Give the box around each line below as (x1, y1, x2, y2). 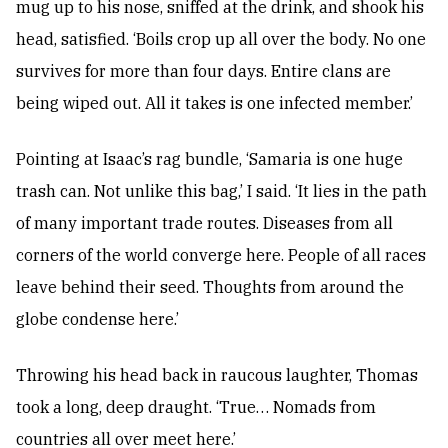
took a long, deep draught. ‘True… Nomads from (16, 397, 376, 418)
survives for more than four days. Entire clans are (16, 61, 391, 82)
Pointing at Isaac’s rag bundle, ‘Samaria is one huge (16, 149, 403, 170)
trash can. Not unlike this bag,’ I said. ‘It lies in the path (16, 181, 427, 202)
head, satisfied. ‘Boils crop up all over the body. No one (16, 29, 426, 50)
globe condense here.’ (16, 309, 179, 330)
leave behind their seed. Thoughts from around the (16, 277, 404, 298)
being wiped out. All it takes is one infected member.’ (16, 93, 413, 114)
